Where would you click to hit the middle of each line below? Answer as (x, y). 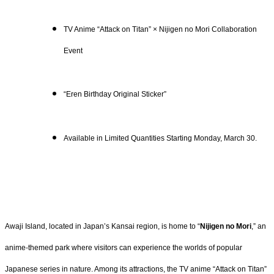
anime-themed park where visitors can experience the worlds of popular (124, 247)
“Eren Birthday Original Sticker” (115, 94)
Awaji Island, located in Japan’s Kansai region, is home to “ (102, 226)
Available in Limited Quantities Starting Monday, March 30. (160, 139)
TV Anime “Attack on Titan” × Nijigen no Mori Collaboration (160, 29)
